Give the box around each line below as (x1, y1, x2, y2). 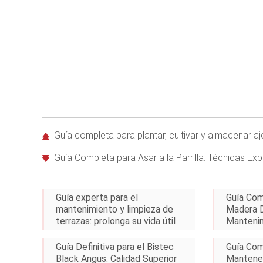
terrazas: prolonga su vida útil (56, 215, 176, 227)
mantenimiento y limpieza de (56, 204, 173, 215)
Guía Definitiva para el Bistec (56, 241, 174, 252)
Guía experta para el (56, 192, 138, 203)
